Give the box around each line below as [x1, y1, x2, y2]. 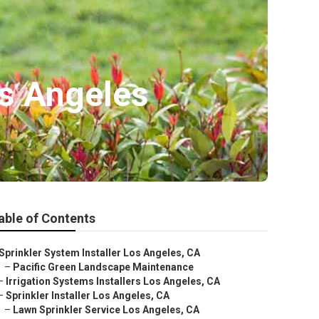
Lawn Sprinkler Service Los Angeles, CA [13, 304, 199, 315]
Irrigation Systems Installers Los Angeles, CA [6, 276, 220, 287]
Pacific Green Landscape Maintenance [13, 261, 194, 273]
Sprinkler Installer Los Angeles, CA [6, 290, 169, 301]
